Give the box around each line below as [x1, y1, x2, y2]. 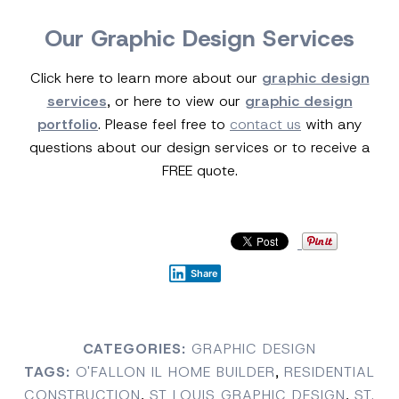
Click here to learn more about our [29, 69, 262, 88]
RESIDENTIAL [284, 362, 375, 382]
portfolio [37, 115, 98, 134]
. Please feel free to [98, 115, 230, 134]
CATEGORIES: [83, 339, 186, 359]
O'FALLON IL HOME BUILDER [76, 362, 275, 382]
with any [301, 115, 362, 134]
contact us [230, 115, 301, 134]
